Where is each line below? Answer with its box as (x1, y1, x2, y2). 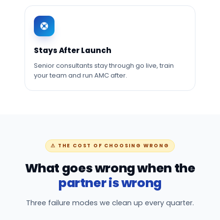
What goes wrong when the (25, 160, 195, 177)
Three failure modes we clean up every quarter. (26, 198, 194, 208)
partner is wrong (58, 174, 162, 192)
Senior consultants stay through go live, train (34, 61, 174, 70)
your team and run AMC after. (34, 71, 127, 80)
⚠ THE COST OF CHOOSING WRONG (51, 142, 169, 149)
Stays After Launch (34, 45, 111, 55)
